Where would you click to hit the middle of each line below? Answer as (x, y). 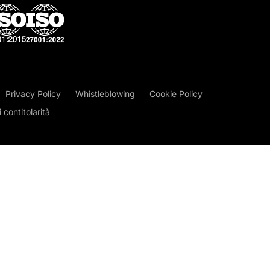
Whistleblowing (105, 93)
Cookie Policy (176, 93)
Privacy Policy (33, 93)
